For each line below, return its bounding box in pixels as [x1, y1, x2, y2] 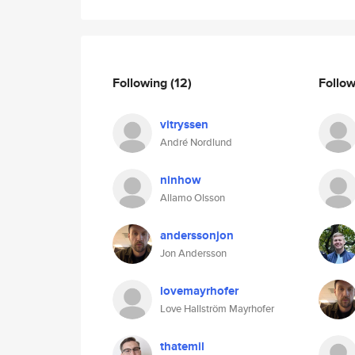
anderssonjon [160, 227, 234, 244]
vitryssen [160, 116, 208, 133]
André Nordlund [160, 135, 232, 150]
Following [113, 73, 170, 92]
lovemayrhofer [160, 282, 239, 300]
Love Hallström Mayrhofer [160, 301, 274, 316]
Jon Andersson [160, 246, 227, 261]
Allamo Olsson [160, 190, 225, 205]
